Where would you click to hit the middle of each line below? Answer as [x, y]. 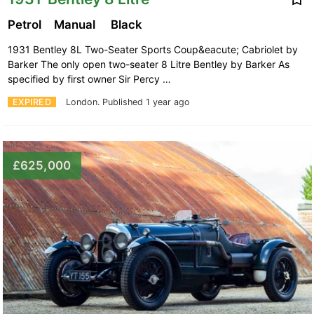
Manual [77, 24]
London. [84, 102]
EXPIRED [32, 102]
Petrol [26, 24]
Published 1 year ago [146, 102]
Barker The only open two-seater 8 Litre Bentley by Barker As [148, 64]
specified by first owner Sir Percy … [90, 78]
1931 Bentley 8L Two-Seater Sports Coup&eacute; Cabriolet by [152, 49]
